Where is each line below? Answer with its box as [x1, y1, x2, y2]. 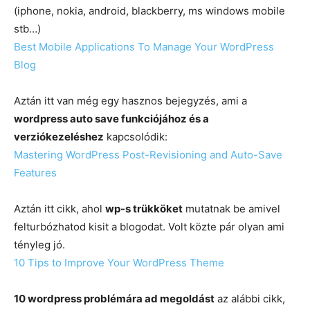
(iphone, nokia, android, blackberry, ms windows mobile [14, 4, 285, 17]
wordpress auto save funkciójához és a [14, 112, 209, 125]
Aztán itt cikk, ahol [14, 202, 105, 215]
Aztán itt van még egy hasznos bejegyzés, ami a [14, 94, 247, 107]
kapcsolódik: [104, 130, 167, 143]
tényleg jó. [14, 238, 65, 251]
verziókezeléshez [14, 130, 104, 143]
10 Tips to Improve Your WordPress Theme [14, 256, 224, 269]
